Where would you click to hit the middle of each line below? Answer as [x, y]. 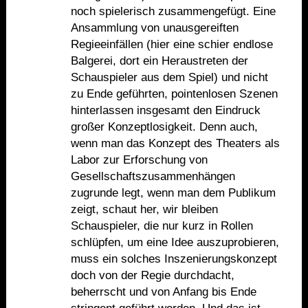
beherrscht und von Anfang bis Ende [163, 292]
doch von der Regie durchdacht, [152, 276]
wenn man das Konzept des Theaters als [175, 144]
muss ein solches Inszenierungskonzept [174, 259]
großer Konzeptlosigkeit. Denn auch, [164, 127]
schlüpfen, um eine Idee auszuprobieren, [175, 243]
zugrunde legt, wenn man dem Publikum [173, 193]
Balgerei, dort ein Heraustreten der [159, 61]
